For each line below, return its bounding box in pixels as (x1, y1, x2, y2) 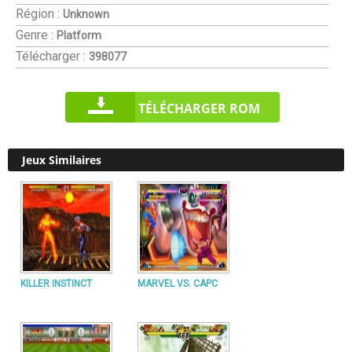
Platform (57, 29, 101, 42)
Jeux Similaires (22, 152, 101, 167)
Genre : (16, 27, 53, 42)
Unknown (63, 8, 109, 20)
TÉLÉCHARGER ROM (137, 100, 260, 117)
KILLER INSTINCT (20, 278, 92, 289)
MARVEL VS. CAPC (137, 278, 218, 289)
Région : (16, 6, 60, 21)
